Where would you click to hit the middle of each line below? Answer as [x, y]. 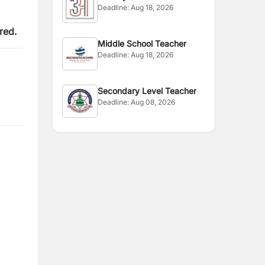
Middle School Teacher [142, 43]
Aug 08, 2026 [153, 102]
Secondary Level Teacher [147, 91]
